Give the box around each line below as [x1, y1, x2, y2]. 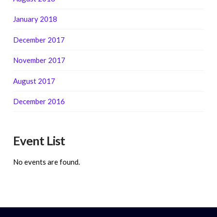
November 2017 [13, 56, 65, 65]
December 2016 [13, 97, 65, 106]
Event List [13, 133, 65, 148]
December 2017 [13, 35, 65, 44]
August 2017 [13, 76, 55, 85]
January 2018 [13, 15, 57, 24]
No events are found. [13, 157, 80, 166]
